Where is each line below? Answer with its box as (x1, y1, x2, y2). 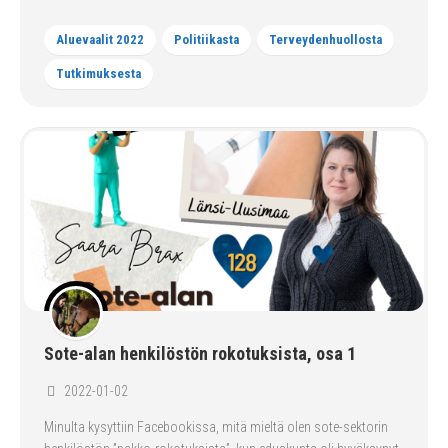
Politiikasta (174, 32, 239, 47)
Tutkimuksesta (56, 66, 141, 81)
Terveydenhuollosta (269, 32, 382, 47)
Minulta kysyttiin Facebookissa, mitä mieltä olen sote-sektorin (44, 419, 388, 435)
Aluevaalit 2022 (56, 32, 144, 47)
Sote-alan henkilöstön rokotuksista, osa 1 (44, 343, 356, 364)
